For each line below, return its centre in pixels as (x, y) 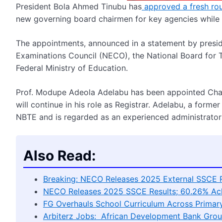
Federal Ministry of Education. (72, 68)
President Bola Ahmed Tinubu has (79, 6)
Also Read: (59, 155)
